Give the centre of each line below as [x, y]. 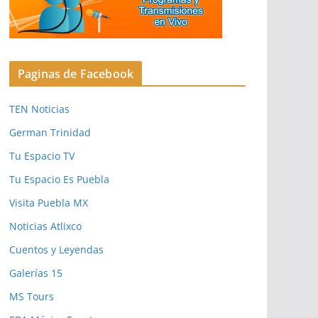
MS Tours [32, 296]
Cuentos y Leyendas [56, 249]
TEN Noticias [39, 109]
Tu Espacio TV [42, 155]
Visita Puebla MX [49, 202]
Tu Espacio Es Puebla [59, 179]
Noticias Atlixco [45, 226]
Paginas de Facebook [76, 73]
